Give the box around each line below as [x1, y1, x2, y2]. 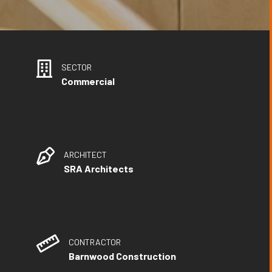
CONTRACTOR [68, 237, 121, 248]
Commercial [61, 75, 115, 87]
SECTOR [61, 62, 92, 73]
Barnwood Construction [68, 250, 176, 262]
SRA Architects [64, 163, 134, 175]
